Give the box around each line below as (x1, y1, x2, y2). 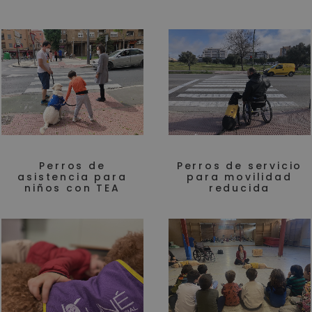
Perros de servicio (176, 159, 303, 173)
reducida (208, 181, 271, 196)
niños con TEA (24, 181, 120, 196)
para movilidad (187, 170, 292, 185)
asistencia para (17, 170, 127, 185)
